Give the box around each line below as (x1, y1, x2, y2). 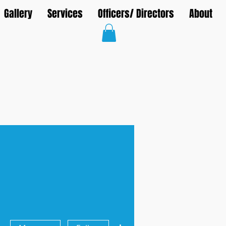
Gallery (4, 6, 32, 21)
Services (47, 6, 83, 21)
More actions (126, 218, 155, 224)
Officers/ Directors (98, 6, 174, 21)
